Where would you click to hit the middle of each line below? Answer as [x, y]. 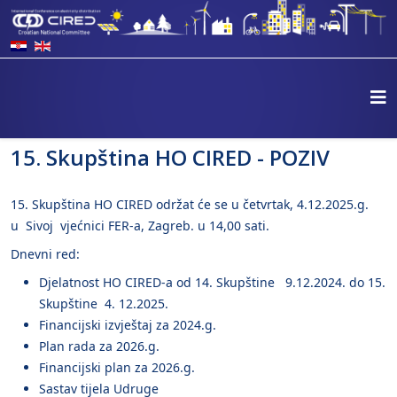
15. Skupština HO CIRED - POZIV [170, 158]
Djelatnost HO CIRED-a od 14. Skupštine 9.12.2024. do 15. [212, 283]
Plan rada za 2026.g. [99, 346]
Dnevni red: [45, 254]
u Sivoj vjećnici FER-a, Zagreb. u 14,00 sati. [140, 226]
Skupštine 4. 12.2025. [104, 304]
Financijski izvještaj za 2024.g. [128, 325]
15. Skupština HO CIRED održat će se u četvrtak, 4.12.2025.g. [191, 205]
